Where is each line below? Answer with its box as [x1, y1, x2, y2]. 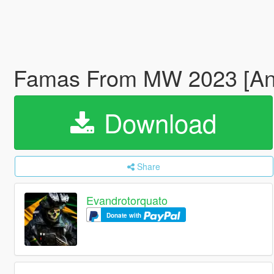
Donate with [106, 211, 144, 220]
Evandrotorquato [86, 192, 168, 209]
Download [96, 104, 217, 141]
